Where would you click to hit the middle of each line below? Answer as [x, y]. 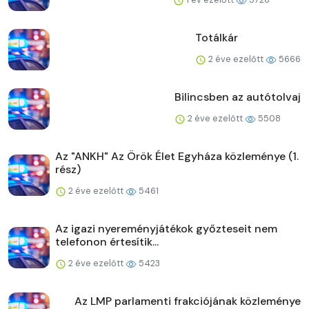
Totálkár [217, 38]
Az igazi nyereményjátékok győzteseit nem [166, 229]
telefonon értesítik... [107, 242]
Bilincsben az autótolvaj [238, 97]
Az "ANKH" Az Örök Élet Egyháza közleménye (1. [177, 157]
